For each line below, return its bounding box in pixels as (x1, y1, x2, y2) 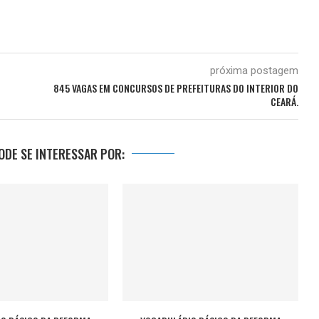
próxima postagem (209, 64, 298, 78)
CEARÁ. (270, 94, 298, 110)
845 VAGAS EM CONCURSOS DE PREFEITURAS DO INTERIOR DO (53, 80, 298, 96)
